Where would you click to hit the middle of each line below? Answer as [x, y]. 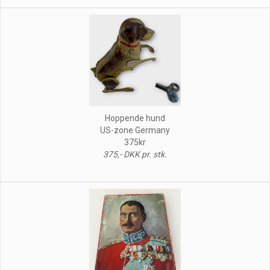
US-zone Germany [135, 130]
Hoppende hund [135, 118]
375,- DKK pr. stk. [135, 154]
